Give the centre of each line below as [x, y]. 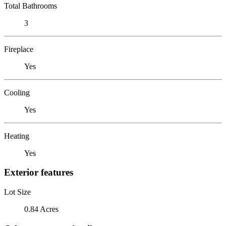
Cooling [17, 92]
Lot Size [17, 192]
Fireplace [19, 49]
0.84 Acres [41, 209]
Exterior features [39, 173]
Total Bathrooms [31, 6]
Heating [17, 136]
